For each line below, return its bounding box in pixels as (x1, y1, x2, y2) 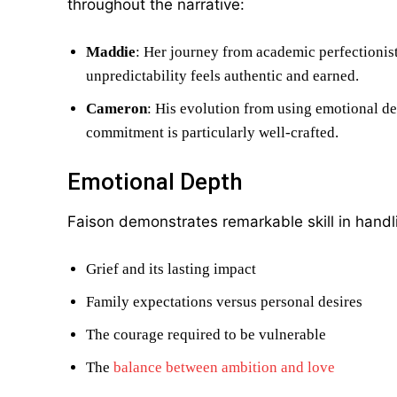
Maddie (86, 43, 136, 60)
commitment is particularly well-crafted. (86, 124, 339, 141)
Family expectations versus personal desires (86, 293, 362, 310)
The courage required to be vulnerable (86, 326, 326, 343)
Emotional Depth (67, 168, 243, 195)
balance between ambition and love (113, 359, 335, 376)
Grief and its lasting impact (86, 261, 256, 277)
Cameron (86, 100, 147, 117)
